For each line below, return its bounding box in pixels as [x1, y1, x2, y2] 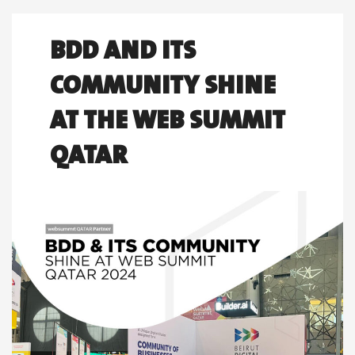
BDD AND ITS [50, 28, 196, 71]
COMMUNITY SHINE [50, 63, 276, 105]
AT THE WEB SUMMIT [50, 97, 285, 140]
